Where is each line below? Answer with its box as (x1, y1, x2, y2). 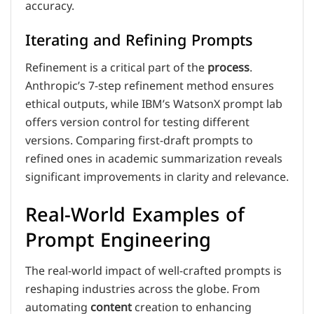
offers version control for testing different (25, 111, 250, 135)
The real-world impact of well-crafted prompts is (25, 259, 282, 284)
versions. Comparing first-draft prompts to (25, 129, 253, 153)
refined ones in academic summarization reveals (25, 147, 282, 172)
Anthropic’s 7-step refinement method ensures (25, 74, 274, 99)
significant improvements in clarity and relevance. (25, 165, 289, 190)
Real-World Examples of (25, 196, 245, 233)
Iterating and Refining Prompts (25, 26, 252, 55)
